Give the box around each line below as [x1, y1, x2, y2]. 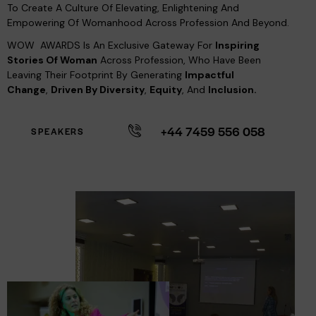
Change [7, 83, 46, 97]
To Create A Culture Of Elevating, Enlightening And [7, 1, 239, 15]
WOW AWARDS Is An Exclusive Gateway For [7, 39, 215, 52]
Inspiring [215, 39, 260, 52]
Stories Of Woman [7, 54, 97, 67]
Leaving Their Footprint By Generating [7, 68, 185, 82]
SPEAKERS [31, 125, 84, 138]
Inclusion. [208, 83, 257, 97]
